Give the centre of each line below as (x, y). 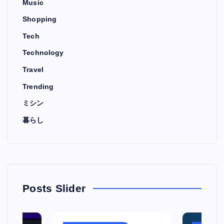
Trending (38, 86)
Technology (43, 53)
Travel (33, 69)
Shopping (40, 19)
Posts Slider (54, 188)
